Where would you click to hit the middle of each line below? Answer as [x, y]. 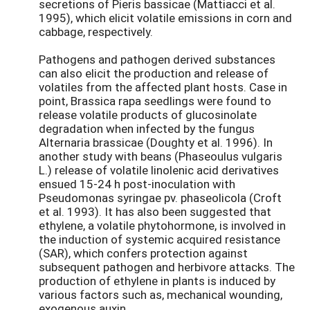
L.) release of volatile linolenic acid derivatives [159, 170]
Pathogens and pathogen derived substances [157, 59]
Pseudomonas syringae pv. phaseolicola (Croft [160, 197]
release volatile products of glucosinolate [148, 114]
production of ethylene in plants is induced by [157, 280]
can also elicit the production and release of [154, 73]
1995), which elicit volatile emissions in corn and [165, 17]
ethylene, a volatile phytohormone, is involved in [162, 225]
